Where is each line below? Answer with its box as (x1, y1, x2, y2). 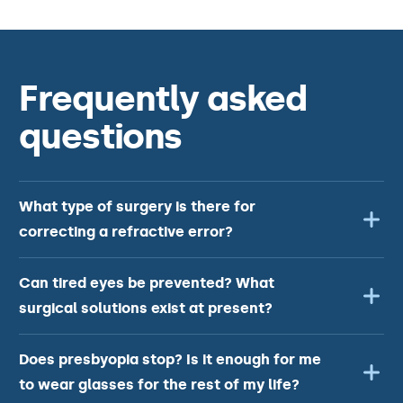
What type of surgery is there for (19, 198, 255, 215)
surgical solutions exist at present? (19, 300, 273, 317)
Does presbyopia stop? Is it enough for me (19, 351, 321, 368)
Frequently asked (19, 77, 307, 120)
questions (19, 115, 182, 157)
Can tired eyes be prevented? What (19, 274, 274, 291)
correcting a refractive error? (19, 223, 233, 240)
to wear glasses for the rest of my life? (19, 376, 300, 393)
